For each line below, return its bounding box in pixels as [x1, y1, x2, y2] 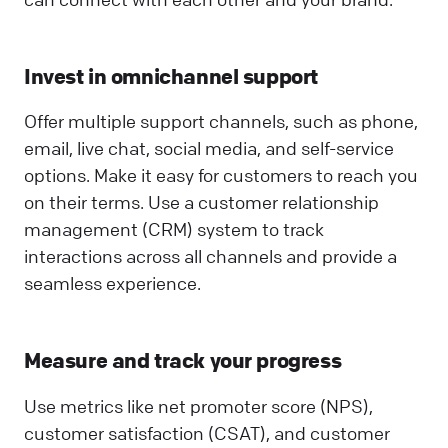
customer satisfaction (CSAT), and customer [24, 421, 390, 444]
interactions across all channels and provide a [24, 245, 397, 268]
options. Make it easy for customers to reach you [24, 164, 418, 187]
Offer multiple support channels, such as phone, [24, 110, 418, 133]
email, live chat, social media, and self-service [24, 137, 394, 160]
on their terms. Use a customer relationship [24, 191, 379, 214]
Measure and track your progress [24, 347, 342, 374]
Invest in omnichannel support [24, 62, 318, 89]
